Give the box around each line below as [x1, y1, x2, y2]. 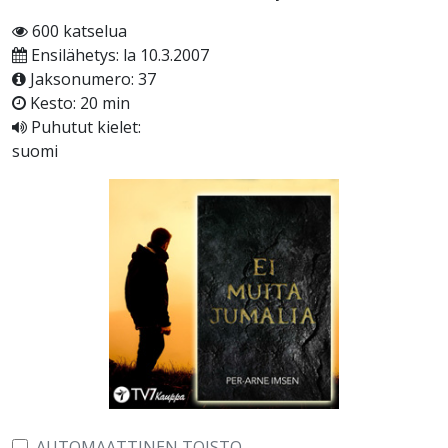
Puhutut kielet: [27, 116, 141, 139]
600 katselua [28, 20, 127, 43]
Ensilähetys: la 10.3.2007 [27, 44, 209, 67]
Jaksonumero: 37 [26, 68, 156, 91]
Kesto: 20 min [26, 92, 130, 115]
